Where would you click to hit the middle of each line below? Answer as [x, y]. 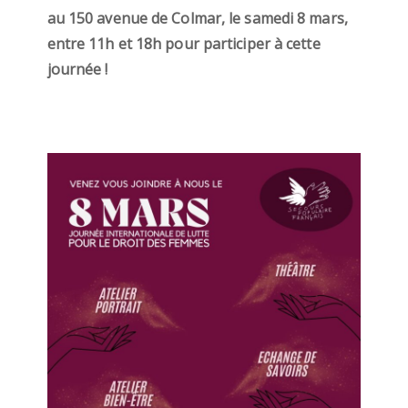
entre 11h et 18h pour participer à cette [184, 44]
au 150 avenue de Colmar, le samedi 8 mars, [197, 18]
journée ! [77, 69]
